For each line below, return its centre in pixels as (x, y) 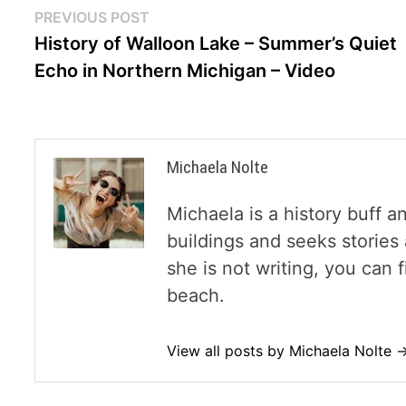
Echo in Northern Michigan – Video (185, 71)
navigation (97, 59)
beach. (196, 296)
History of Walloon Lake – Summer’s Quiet (216, 44)
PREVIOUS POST (92, 18)
